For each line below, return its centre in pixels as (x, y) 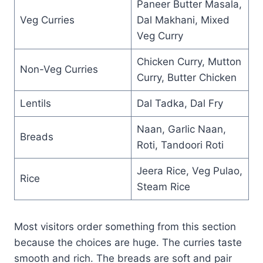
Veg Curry (160, 36)
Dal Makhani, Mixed (183, 20)
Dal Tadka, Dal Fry (180, 103)
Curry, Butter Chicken (186, 77)
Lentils (35, 103)
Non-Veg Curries (59, 69)
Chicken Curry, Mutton (189, 61)
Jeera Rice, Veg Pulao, (189, 171)
